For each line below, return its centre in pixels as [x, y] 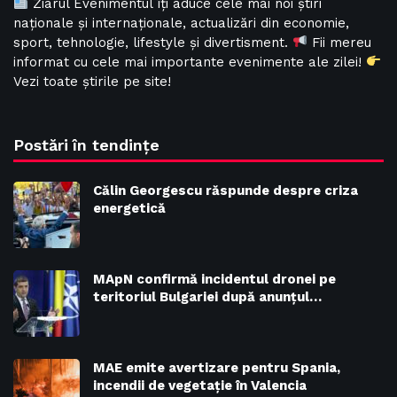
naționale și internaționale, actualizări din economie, [181, 23]
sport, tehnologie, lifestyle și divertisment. [153, 42]
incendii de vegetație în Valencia [200, 385]
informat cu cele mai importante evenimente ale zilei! [190, 62]
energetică [129, 208]
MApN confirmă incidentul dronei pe [214, 279]
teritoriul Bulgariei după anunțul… [207, 296]
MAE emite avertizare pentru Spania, [217, 367]
